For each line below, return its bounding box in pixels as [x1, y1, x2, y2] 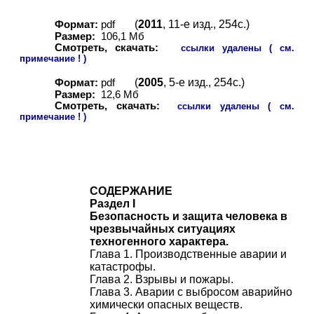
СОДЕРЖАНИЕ [90, 185, 172, 197]
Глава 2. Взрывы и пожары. [90, 273, 233, 285]
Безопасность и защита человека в [90, 210, 287, 222]
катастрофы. [90, 261, 156, 273]
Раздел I [90, 198, 135, 210]
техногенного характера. [90, 235, 228, 247]
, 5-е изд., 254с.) [163, 76, 245, 88]
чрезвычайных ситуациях [90, 223, 235, 235]
